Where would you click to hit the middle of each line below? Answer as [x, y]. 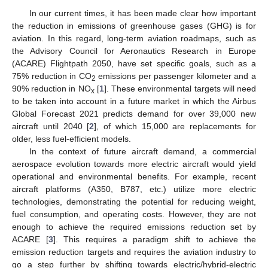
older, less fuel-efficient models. [71, 138]
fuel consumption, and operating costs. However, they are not [134, 214]
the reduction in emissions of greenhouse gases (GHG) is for [134, 25]
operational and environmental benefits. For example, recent [134, 176]
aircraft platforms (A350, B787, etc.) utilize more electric [134, 189]
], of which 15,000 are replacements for [175, 126]
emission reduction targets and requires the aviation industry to [134, 252]
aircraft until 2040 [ [51, 126]
